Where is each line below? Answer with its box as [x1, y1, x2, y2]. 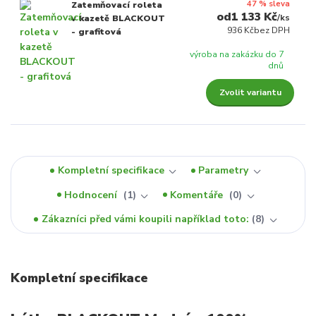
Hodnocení [64, 188, 121, 202]
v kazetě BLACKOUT [71, 12, 165, 24]
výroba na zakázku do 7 [190, 48, 284, 60]
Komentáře [170, 188, 226, 202]
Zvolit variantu [219, 87, 281, 99]
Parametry [198, 164, 249, 178]
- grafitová [71, 25, 121, 37]
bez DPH [254, 24, 291, 36]
